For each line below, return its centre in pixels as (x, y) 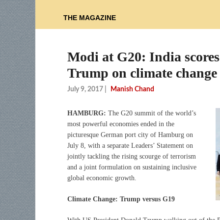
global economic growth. (102, 178)
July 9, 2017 (85, 89)
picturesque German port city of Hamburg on (130, 135)
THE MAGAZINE (90, 18)
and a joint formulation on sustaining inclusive (132, 167)
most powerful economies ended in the (121, 124)
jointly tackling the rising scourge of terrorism (132, 156)
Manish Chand (132, 89)
